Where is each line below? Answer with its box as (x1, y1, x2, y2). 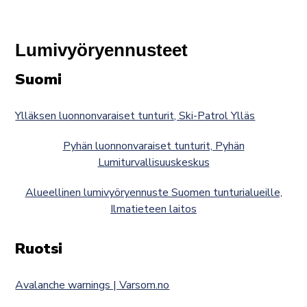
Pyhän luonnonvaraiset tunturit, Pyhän (62, 138, 245, 154)
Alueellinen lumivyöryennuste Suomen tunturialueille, (25, 185, 282, 201)
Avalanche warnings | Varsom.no (15, 278, 170, 293)
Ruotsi (15, 238, 63, 260)
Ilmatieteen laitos (110, 201, 197, 217)
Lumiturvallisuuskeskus (97, 155, 210, 171)
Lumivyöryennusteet (15, 40, 188, 60)
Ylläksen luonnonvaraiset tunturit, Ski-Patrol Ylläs (15, 108, 256, 124)
